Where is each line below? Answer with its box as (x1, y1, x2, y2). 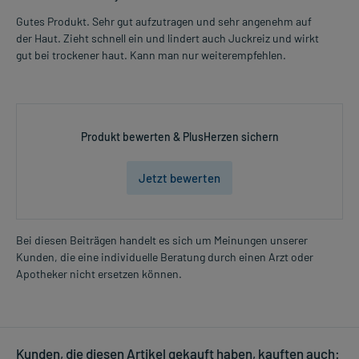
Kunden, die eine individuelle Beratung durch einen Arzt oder (16, 250, 313, 264)
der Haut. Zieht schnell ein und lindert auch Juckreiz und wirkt (16, 31, 319, 46)
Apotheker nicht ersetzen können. (16, 267, 182, 281)
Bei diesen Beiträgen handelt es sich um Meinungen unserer (16, 233, 308, 248)
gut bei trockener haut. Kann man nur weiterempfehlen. (16, 48, 286, 63)
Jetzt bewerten (139, 171, 220, 186)
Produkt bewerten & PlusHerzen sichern (80, 130, 279, 144)
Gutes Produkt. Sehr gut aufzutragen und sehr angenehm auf (16, 14, 312, 29)
